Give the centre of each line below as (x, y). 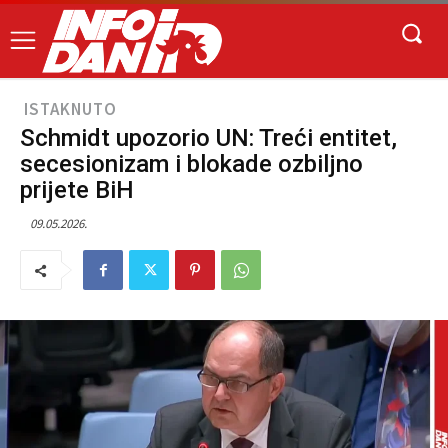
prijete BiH (77, 190)
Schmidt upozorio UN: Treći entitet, (208, 138)
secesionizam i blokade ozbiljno (191, 164)
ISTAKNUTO (70, 109)
